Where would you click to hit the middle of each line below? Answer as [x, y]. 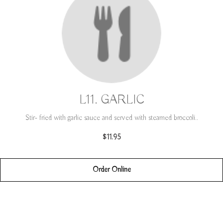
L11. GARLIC [111, 100]
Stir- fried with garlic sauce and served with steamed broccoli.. [111, 118]
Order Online [111, 170]
